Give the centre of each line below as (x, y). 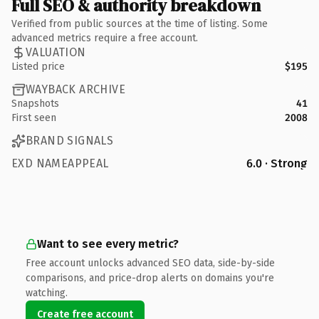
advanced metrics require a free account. (105, 38)
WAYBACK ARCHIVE (75, 89)
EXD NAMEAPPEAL (60, 163)
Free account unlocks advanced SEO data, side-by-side (150, 263)
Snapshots (35, 103)
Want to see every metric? (108, 244)
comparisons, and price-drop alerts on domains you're (150, 278)
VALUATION (56, 52)
